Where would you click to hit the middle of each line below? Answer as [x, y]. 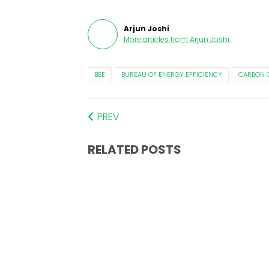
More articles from [156, 40]
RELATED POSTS [134, 150]
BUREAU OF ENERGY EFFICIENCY [171, 75]
